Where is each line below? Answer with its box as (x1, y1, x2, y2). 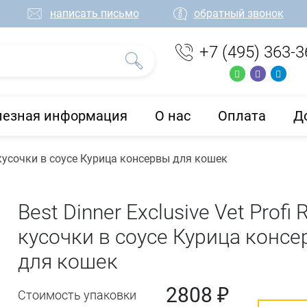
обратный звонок (193, 7, 284, 20)
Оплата (217, 107, 266, 124)
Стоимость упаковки (18, 287, 137, 302)
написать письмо (49, 7, 139, 20)
